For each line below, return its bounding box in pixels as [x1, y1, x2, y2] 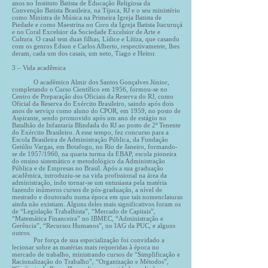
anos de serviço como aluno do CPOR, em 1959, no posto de [12, 107, 181, 114]
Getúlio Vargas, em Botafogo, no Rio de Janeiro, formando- [12, 143, 178, 150]
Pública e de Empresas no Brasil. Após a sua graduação [12, 165, 163, 172]
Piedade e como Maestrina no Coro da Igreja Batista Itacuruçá [12, 21, 182, 28]
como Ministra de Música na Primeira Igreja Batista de [12, 14, 162, 21]
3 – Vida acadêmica [12, 64, 66, 71]
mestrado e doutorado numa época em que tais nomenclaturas [12, 193, 182, 200]
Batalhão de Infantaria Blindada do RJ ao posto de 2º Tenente [12, 121, 181, 129]
